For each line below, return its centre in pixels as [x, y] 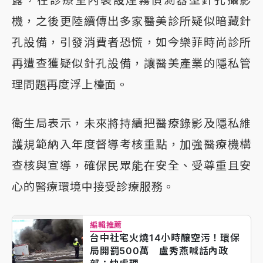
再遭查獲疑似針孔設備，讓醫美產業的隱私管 [131, 63]
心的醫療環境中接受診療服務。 [93, 186]
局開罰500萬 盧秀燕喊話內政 [159, 250]
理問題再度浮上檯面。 [70, 84]
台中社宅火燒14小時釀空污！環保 [165, 237]
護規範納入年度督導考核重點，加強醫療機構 [131, 144]
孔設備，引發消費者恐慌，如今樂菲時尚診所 [131, 42]
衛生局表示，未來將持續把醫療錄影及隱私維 [131, 123]
